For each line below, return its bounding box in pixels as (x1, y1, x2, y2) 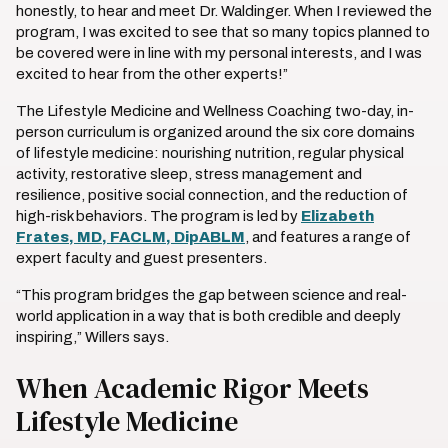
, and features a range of (245, 229, 411, 245)
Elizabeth (301, 208, 374, 224)
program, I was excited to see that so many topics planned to (16, 24, 430, 40)
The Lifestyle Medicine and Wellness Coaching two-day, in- (16, 103, 414, 119)
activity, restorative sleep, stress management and (16, 166, 362, 182)
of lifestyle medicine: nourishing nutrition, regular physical (16, 145, 404, 161)
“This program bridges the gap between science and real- (16, 287, 407, 303)
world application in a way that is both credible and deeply (16, 308, 401, 324)
